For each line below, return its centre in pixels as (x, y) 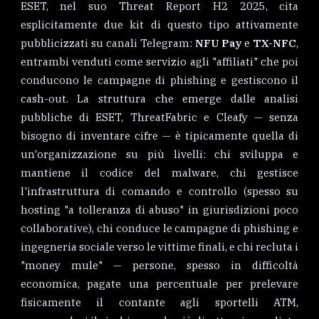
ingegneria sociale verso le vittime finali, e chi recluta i (159, 246)
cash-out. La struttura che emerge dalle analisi (159, 98)
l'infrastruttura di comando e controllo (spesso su (159, 191)
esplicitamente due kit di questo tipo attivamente (159, 24)
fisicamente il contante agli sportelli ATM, (159, 302)
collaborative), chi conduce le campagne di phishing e (159, 228)
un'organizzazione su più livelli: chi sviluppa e (159, 154)
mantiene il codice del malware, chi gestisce (159, 172)
